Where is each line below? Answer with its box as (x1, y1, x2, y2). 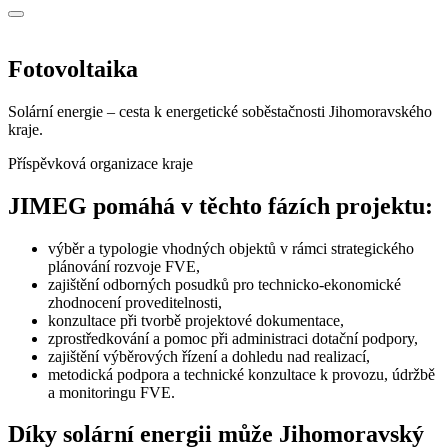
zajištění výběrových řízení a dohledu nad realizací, (48, 347, 370, 365)
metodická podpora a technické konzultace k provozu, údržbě (48, 365, 435, 383)
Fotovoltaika (8, 55, 138, 82)
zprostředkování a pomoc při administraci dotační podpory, (48, 329, 418, 347)
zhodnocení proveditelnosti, (48, 293, 222, 311)
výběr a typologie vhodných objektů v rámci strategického (48, 239, 414, 257)
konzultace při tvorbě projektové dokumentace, (48, 311, 344, 329)
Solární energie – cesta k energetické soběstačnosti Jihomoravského (8, 102, 432, 120)
